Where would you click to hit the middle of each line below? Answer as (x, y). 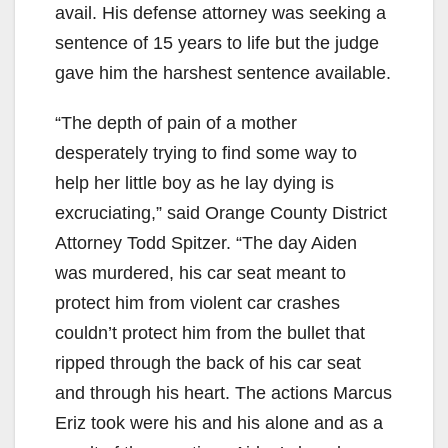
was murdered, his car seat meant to (200, 272)
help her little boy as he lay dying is (194, 182)
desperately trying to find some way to (206, 152)
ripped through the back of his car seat (208, 362)
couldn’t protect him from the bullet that (210, 332)
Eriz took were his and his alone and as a (219, 422)
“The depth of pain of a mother (176, 122)
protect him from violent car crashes (197, 302)
